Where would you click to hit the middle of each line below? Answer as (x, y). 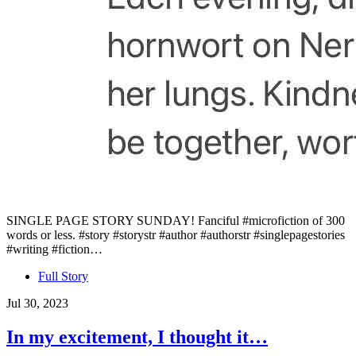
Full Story (63, 276)
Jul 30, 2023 (37, 303)
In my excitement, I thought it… (137, 337)
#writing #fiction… (54, 249)
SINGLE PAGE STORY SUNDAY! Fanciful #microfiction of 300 (176, 220)
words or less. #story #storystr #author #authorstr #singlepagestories (176, 234)
